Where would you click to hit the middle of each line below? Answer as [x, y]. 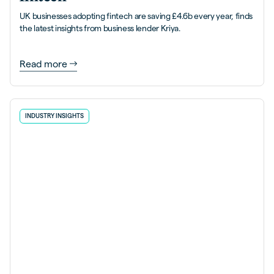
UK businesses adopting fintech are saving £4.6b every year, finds [136, 17]
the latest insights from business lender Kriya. [100, 29]
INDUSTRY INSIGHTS [55, 116]
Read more [44, 64]
